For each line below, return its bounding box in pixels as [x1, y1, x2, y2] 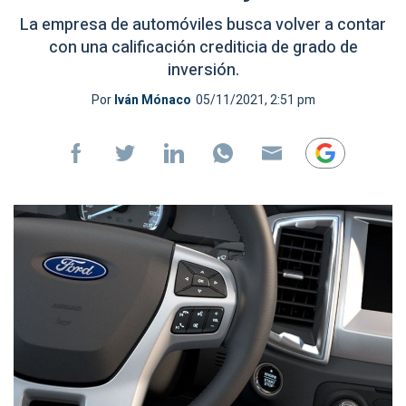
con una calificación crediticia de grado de [48, 35, 358, 60]
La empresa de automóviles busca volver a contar [20, 13, 386, 37]
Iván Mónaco [113, 91, 191, 110]
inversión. [167, 58, 239, 82]
